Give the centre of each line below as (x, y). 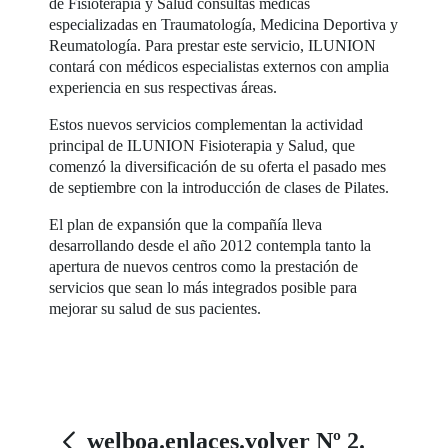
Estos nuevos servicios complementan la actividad (206, 125)
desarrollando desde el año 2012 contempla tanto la (210, 246)
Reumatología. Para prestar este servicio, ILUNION (213, 46)
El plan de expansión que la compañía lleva (186, 225)
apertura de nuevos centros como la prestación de (204, 267)
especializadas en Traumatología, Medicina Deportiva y (224, 25)
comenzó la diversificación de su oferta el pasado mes (218, 167)
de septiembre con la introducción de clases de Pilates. (219, 188)
